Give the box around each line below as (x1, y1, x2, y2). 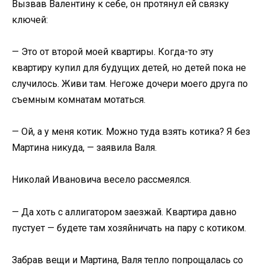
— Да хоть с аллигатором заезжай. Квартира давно (12, 206, 237, 218)
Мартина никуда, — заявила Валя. (12, 142, 157, 154)
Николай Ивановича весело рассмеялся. (12, 174, 191, 186)
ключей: (12, 14, 48, 25)
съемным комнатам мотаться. (12, 94, 146, 106)
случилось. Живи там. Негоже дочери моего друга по (12, 78, 248, 90)
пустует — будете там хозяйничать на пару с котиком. (12, 222, 246, 234)
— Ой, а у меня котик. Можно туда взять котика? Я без (12, 126, 250, 138)
